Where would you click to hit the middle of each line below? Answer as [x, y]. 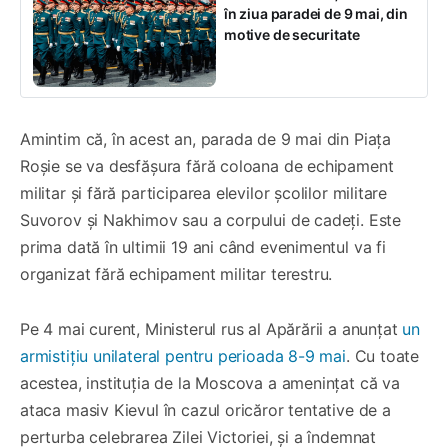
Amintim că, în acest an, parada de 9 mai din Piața [206, 138]
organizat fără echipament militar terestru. [176, 273]
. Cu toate [382, 355]
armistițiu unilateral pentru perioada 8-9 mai [183, 355]
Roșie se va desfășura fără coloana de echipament [207, 165]
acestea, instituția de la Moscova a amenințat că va [210, 382]
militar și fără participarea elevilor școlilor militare [204, 192]
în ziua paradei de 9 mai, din [316, 13]
